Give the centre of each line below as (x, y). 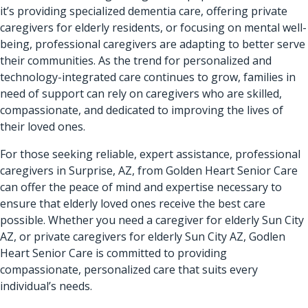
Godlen (267, 236)
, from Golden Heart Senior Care (215, 170)
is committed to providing (160, 253)
